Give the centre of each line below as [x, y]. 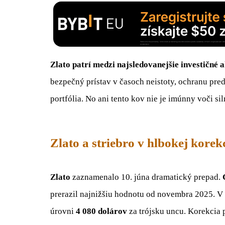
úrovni [63, 211]
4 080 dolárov [101, 211]
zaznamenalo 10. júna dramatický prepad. [146, 177]
